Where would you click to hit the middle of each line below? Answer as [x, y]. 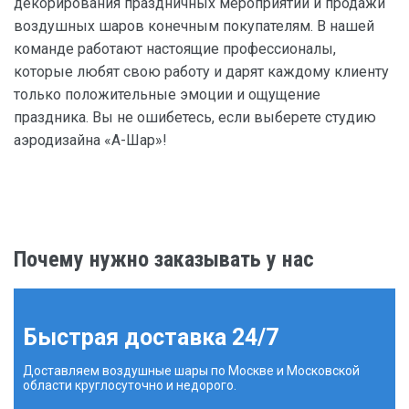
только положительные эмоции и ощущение [167, 95]
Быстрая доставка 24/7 [151, 338]
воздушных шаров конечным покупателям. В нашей [194, 26]
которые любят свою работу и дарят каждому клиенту [201, 72]
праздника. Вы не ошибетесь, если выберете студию [195, 118]
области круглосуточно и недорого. [130, 386]
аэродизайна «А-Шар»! [90, 141]
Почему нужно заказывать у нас [164, 260]
